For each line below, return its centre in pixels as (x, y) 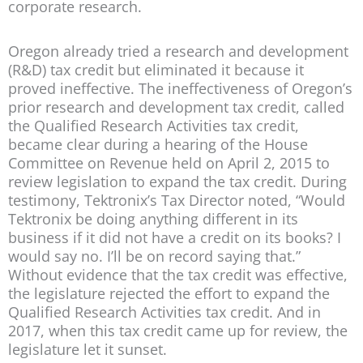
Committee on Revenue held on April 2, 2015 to (169, 162)
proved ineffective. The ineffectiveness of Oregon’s (180, 88)
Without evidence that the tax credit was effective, (178, 274)
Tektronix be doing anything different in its (153, 218)
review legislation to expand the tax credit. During (177, 181)
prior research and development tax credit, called (176, 107)
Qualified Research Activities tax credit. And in (164, 312)
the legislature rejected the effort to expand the (169, 293)
